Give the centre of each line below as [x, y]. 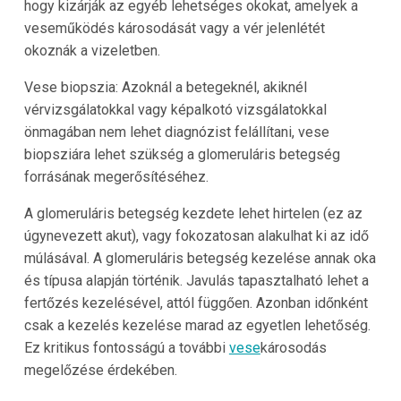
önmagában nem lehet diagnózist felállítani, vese [176, 132]
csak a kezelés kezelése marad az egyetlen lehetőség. [197, 326]
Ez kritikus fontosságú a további [126, 348]
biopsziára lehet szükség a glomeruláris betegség [182, 155]
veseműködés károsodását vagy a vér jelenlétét [174, 29]
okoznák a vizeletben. [92, 51]
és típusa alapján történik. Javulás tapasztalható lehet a [196, 281]
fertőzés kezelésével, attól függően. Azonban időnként [196, 303]
